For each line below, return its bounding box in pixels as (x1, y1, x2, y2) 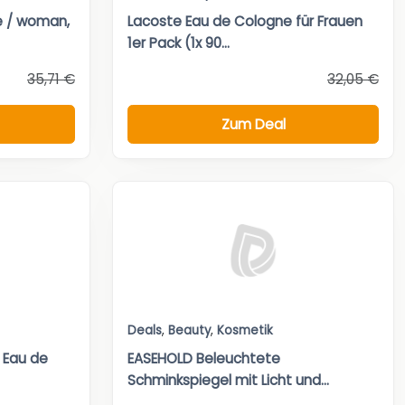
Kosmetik (217, 322, 273, 340)
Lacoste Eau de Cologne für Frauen (127, 12, 363, 32)
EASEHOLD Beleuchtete (127, 349, 280, 369)
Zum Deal (221, 114, 286, 134)
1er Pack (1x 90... (127, 33, 230, 53)
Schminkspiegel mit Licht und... (127, 371, 329, 391)
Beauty (168, 322, 211, 340)
